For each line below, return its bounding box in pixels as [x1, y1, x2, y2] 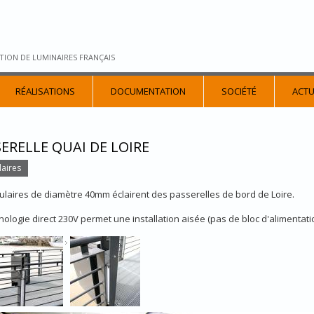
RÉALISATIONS [15, 85, 75, 97]
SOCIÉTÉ [221, 85, 257, 97]
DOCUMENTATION [111, 85, 186, 97]
